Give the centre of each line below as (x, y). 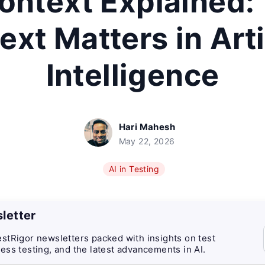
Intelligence (132, 75)
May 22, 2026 (147, 141)
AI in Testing (134, 169)
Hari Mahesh (147, 127)
